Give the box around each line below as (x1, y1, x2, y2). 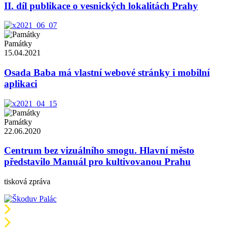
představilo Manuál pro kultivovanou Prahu (4, 156, 191, 167)
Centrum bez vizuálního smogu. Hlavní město (4, 145, 194, 156)
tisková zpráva (4, 177, 50, 186)
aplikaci (4, 78, 37, 90)
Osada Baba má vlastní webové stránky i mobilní (4, 67, 210, 78)
